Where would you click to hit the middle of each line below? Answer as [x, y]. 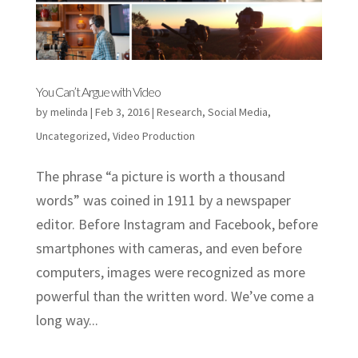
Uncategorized [71, 135]
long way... [67, 320]
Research [179, 111]
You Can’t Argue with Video [98, 91]
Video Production [153, 135]
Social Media [237, 111]
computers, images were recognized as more [170, 272]
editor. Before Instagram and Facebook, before [177, 224]
